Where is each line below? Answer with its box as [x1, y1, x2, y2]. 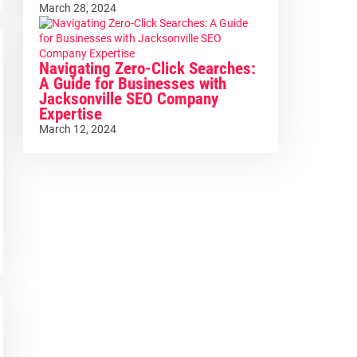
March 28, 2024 [38, 2, 116, 15]
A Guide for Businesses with [38, 74, 226, 94]
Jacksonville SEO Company [38, 89, 218, 109]
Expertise [38, 104, 102, 124]
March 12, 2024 [38, 123, 116, 136]
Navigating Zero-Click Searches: [38, 59, 256, 79]
